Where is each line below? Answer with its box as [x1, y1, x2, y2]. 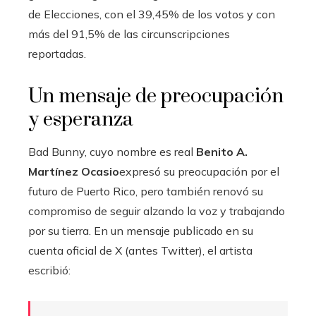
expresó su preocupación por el [119, 164, 279, 178]
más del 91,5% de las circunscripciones [28, 26, 230, 41]
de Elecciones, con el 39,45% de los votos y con [28, 6, 275, 21]
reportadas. [28, 46, 86, 61]
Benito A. [196, 144, 248, 159]
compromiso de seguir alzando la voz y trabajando [28, 203, 285, 218]
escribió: [28, 262, 71, 277]
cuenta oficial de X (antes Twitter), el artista [28, 243, 253, 257]
